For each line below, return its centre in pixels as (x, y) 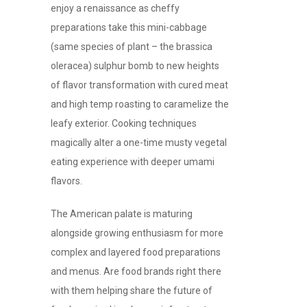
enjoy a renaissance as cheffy (115, 9)
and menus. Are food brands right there (136, 272)
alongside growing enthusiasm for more (137, 233)
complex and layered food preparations (136, 253)
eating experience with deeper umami (133, 162)
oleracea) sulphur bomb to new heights (135, 66)
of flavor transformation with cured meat (139, 85)
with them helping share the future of (132, 291)
